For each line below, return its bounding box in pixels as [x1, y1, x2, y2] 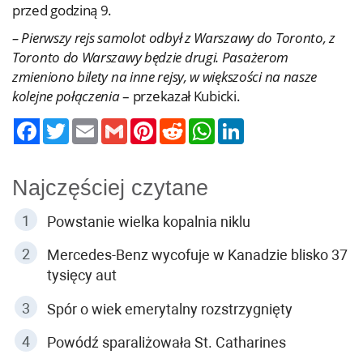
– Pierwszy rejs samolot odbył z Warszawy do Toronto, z [12, 28, 335, 47]
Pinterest [156, 118, 202, 131]
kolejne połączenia [12, 87, 120, 105]
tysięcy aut [46, 267, 117, 284]
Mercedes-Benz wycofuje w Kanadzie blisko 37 [46, 246, 348, 263]
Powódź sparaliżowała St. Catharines [46, 334, 286, 351]
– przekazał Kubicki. [119, 87, 241, 105]
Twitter [69, 118, 105, 131]
